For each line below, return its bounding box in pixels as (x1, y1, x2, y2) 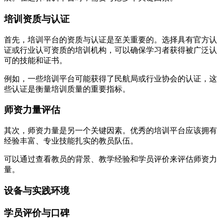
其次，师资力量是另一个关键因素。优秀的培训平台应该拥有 (4, 126, 217, 135)
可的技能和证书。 (4, 56, 67, 65)
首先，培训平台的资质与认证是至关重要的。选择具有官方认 (4, 35, 217, 44)
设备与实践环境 (4, 185, 70, 196)
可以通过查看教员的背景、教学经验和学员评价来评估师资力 (4, 155, 217, 164)
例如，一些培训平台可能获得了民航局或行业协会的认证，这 (4, 74, 217, 83)
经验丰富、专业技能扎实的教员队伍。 (4, 137, 138, 146)
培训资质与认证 (4, 14, 70, 24)
